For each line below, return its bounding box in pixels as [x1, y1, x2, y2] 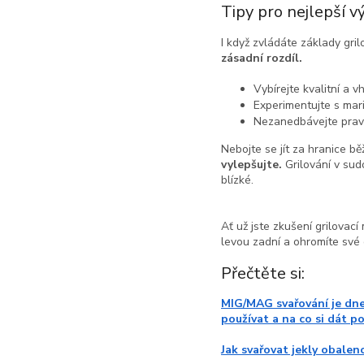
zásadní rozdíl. [221, 50, 302, 66]
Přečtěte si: [221, 262, 305, 284]
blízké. [221, 171, 257, 188]
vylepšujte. [221, 156, 282, 172]
